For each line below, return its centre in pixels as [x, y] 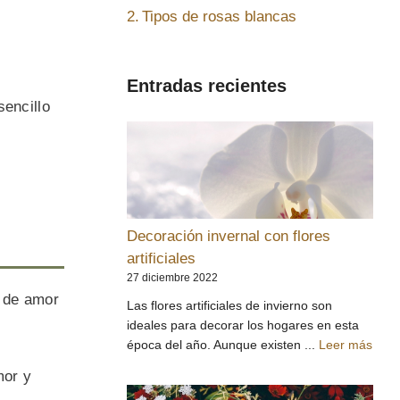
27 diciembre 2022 [172, 278]
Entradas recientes [207, 85]
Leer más [346, 345]
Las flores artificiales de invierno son [229, 306]
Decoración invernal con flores [229, 237]
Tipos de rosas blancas [220, 17]
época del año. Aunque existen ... [223, 345]
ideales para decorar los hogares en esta [243, 325]
